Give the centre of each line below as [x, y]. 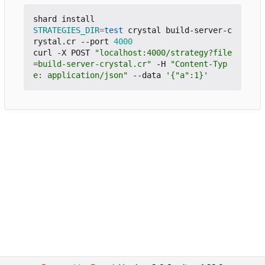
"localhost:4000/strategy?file [163, 52]
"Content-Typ [199, 64]
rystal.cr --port [73, 41]
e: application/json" [80, 75]
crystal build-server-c [177, 30]
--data [147, 75]
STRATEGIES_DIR [66, 30]
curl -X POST [64, 52]
